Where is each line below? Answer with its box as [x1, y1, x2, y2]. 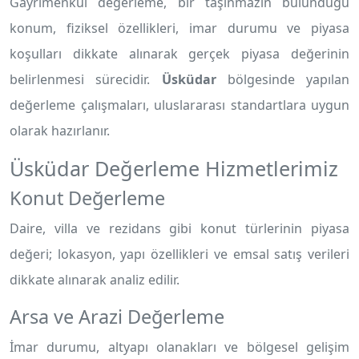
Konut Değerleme [10, 185, 165, 211]
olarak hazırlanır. [10, 122, 110, 139]
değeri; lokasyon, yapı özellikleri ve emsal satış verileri [10, 245, 349, 263]
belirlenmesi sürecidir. [10, 71, 162, 88]
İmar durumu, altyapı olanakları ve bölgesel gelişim [10, 338, 349, 356]
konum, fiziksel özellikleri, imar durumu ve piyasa [10, 19, 349, 37]
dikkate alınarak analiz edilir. [10, 271, 179, 288]
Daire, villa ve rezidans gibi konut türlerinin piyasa [10, 220, 349, 237]
